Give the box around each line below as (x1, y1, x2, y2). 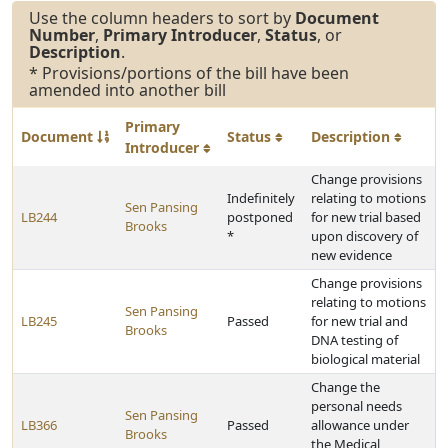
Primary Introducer (103, 24, 257, 46)
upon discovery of (311, 227, 418, 245)
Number (29, 24, 95, 46)
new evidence (311, 246, 392, 264)
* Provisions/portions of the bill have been (29, 62, 349, 84)
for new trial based (311, 208, 421, 226)
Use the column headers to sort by (29, 7, 295, 29)
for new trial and (311, 312, 408, 330)
